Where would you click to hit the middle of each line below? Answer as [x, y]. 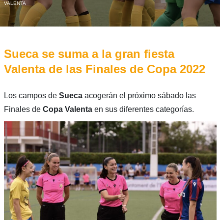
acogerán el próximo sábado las [140, 95]
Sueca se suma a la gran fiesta [89, 54]
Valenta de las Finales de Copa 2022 [104, 69]
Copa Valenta [67, 109]
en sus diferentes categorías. [143, 109]
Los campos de [31, 95]
